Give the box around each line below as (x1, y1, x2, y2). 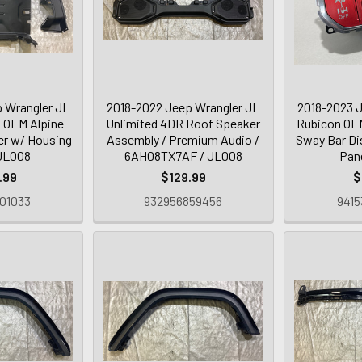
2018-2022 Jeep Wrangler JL (107, 99, 260, 115)
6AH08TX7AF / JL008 (124, 147, 242, 163)
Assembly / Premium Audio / (107, 131, 260, 147)
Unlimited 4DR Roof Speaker (106, 115, 261, 131)
